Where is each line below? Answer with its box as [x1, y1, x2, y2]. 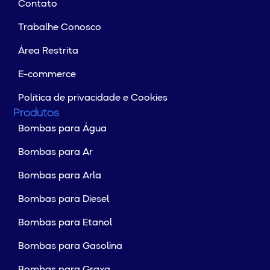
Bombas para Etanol [18, 218, 113, 228]
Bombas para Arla [18, 171, 102, 181]
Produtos [13, 108, 60, 120]
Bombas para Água [18, 124, 107, 134]
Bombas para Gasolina [18, 242, 123, 252]
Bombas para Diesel [18, 195, 110, 205]
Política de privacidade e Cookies [18, 93, 168, 104]
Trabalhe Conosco [18, 23, 102, 33]
